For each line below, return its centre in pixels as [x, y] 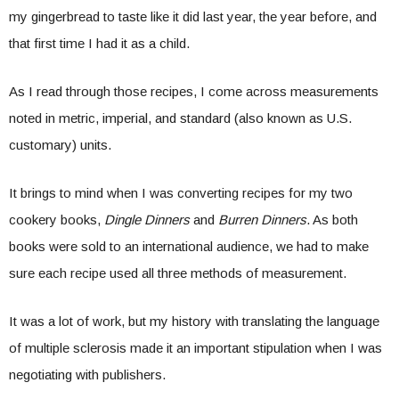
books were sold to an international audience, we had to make [189, 246]
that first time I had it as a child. [99, 43]
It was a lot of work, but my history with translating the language [194, 321]
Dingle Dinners [147, 220]
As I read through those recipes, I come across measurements [194, 91]
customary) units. [60, 145]
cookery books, [57, 220]
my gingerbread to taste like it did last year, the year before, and [193, 16]
